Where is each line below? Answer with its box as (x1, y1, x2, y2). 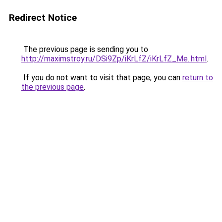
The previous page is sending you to (21, 45, 148, 54)
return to (182, 73, 213, 82)
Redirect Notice (9, 12, 77, 23)
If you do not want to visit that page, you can (21, 73, 182, 82)
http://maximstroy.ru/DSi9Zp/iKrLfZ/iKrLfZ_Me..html (21, 54, 207, 63)
